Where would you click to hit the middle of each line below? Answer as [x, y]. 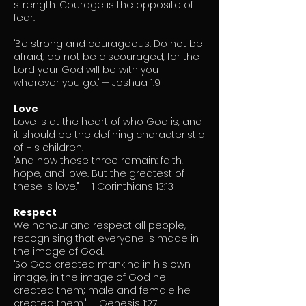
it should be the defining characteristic [109, 135]
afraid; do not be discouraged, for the [107, 57]
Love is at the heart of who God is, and [108, 122]
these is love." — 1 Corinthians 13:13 [94, 186]
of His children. [48, 148]
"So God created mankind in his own [102, 264]
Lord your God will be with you [86, 70]
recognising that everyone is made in [106, 238]
